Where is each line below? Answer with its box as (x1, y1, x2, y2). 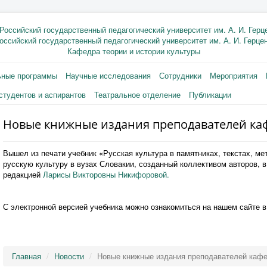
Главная (11, 250, 41, 262)
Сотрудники (159, 70, 201, 81)
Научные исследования (66, 70, 151, 81)
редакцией (2, 169, 43, 180)
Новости (54, 250, 84, 262)
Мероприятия (210, 70, 257, 81)
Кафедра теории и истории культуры (67, 45, 200, 57)
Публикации (189, 89, 231, 100)
